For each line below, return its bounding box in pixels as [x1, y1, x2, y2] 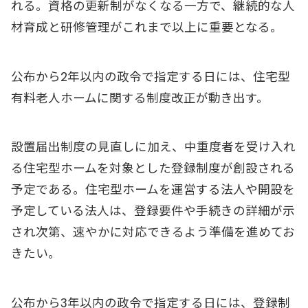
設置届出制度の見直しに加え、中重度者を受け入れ [11, 139, 296, 156]
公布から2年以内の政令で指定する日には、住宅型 [11, 68, 290, 85]
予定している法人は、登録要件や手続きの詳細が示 [11, 203, 295, 220]
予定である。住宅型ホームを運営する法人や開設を [11, 181, 295, 199]
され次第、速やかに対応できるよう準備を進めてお [11, 224, 295, 241]
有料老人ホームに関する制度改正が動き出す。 [11, 89, 269, 107]
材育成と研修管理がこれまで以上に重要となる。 [11, 19, 283, 36]
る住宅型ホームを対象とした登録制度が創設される [11, 160, 295, 177]
